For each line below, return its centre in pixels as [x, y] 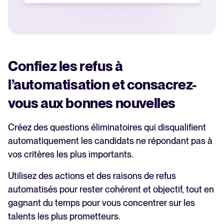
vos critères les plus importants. [71, 154]
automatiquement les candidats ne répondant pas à [110, 141]
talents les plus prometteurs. [64, 216]
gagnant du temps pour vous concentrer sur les [101, 203]
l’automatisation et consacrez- [103, 85]
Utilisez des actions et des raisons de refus [92, 176]
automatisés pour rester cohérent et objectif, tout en [111, 189]
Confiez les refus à [65, 66]
